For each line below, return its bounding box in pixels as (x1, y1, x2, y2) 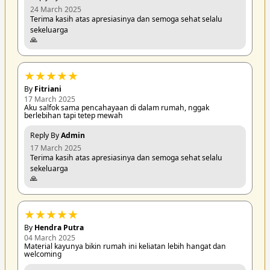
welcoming (24, 249, 61, 260)
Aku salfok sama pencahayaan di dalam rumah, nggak (24, 102, 209, 113)
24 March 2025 (30, 4, 81, 15)
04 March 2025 (24, 233, 75, 243)
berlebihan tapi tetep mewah (24, 110, 123, 121)
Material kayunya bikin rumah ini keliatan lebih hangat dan (24, 241, 226, 252)
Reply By (30, 130, 61, 141)
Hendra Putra (34, 222, 84, 233)
